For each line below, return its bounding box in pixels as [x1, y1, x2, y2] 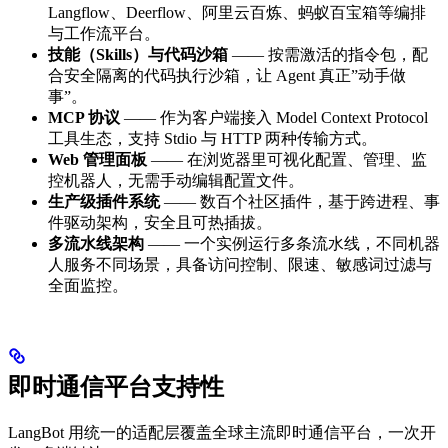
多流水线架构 [48, 234, 144, 252]
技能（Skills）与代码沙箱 [48, 45, 228, 63]
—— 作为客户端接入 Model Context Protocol [120, 108, 428, 126]
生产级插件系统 [48, 192, 160, 210]
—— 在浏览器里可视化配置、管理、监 [147, 150, 427, 168]
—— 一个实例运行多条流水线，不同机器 [144, 234, 440, 252]
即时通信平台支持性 [8, 373, 224, 400]
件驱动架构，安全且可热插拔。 [48, 213, 272, 231]
